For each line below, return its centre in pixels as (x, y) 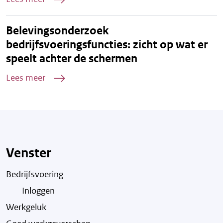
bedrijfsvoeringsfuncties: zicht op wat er (107, 44)
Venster (29, 153)
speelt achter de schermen (72, 58)
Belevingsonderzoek (57, 30)
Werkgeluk (26, 207)
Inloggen (38, 190)
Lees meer (26, 77)
